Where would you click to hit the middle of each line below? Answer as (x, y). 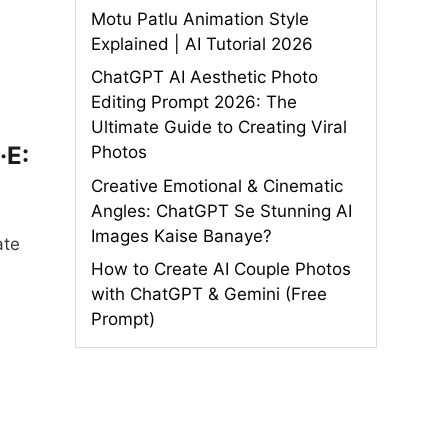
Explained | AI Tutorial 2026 (202, 43)
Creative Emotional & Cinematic (217, 185)
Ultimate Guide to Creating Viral (219, 127)
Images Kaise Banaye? (181, 235)
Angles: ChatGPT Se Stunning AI (221, 210)
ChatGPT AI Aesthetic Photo (204, 77)
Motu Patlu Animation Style (200, 18)
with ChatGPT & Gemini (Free (209, 294)
